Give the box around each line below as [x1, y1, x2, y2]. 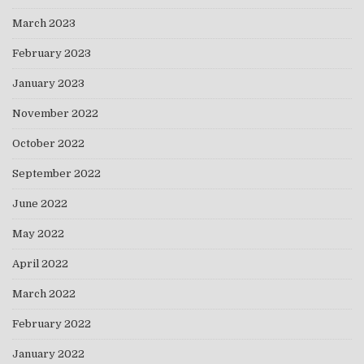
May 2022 [12, 227, 64, 240]
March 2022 [12, 288, 76, 301]
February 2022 [12, 318, 91, 331]
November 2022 [12, 107, 98, 120]
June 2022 [12, 197, 67, 210]
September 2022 [12, 167, 101, 180]
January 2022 [12, 348, 84, 361]
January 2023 [12, 77, 84, 90]
